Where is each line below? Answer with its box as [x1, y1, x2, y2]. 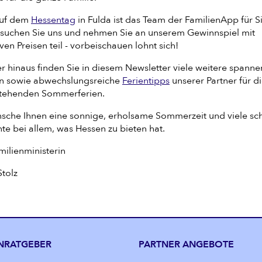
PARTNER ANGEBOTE [139, 238, 234, 251]
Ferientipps [122, 74, 170, 87]
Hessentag [31, 13, 75, 26]
